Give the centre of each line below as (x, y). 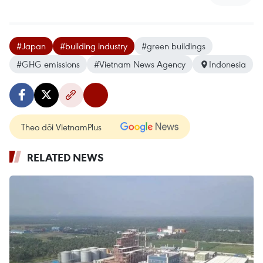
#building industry (94, 46)
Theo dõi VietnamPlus (61, 127)
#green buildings (173, 46)
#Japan (31, 46)
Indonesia (227, 64)
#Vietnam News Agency (140, 64)
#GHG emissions (48, 64)
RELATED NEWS (65, 157)
